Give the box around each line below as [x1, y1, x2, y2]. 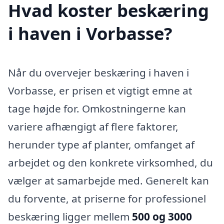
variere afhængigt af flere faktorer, [8, 119, 178, 133]
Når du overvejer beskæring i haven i [8, 65, 189, 79]
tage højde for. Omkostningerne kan [8, 101, 186, 115]
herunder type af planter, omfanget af [8, 137, 194, 151]
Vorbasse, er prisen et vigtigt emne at [8, 83, 192, 97]
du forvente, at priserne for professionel [8, 191, 206, 205]
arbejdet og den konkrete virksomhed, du [8, 155, 213, 169]
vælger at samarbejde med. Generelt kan [8, 173, 209, 187]
